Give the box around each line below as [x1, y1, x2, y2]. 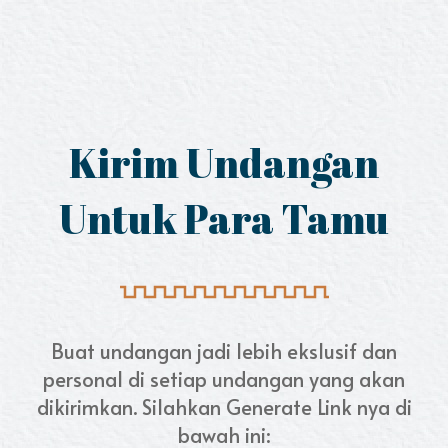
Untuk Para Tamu [59, 192, 389, 246]
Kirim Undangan [69, 136, 379, 190]
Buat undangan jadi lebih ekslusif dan [51, 337, 397, 365]
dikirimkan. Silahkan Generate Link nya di [36, 393, 412, 421]
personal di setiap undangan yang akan [43, 365, 405, 393]
